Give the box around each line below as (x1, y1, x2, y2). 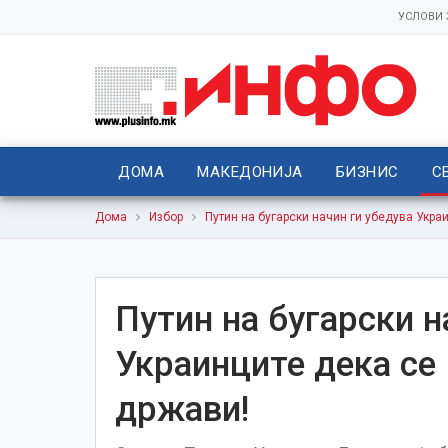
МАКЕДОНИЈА (197, 163, 303, 181)
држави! (114, 388, 249, 430)
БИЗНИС (335, 163, 399, 181)
